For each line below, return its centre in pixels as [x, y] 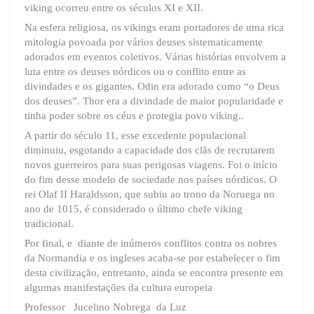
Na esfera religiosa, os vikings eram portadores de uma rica [154, 27]
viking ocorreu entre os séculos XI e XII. [114, 7]
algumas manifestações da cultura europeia [118, 287]
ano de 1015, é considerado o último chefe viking [134, 209]
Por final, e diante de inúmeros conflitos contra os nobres [151, 243]
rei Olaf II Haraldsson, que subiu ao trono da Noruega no [150, 194]
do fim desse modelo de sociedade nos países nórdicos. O [151, 179]
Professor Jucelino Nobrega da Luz [105, 307]
